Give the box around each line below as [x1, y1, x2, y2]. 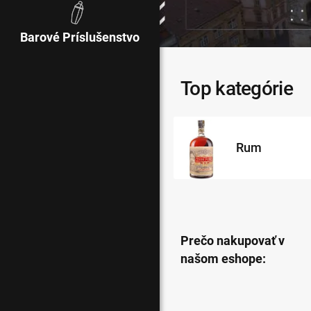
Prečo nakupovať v [180, 233, 285, 248]
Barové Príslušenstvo [20, 30, 140, 45]
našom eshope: [180, 251, 266, 266]
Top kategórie [180, 76, 293, 100]
